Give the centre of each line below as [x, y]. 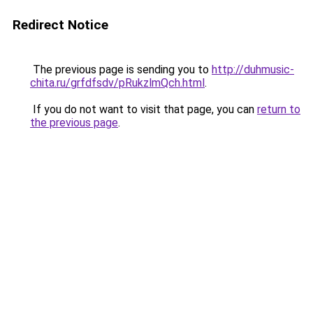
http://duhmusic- [253, 70]
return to [279, 109]
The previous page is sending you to [121, 70]
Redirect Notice [60, 25]
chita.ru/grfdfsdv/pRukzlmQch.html [117, 83]
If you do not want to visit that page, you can [144, 109]
